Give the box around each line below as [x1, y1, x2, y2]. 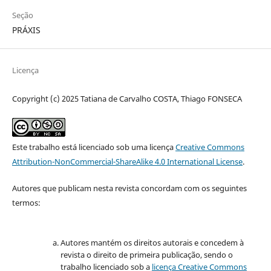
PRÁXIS [11, 24, 41, 36]
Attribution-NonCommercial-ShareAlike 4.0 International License [11, 155, 243, 167]
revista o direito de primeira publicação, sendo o [60, 249, 233, 260]
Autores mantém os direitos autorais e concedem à [60, 237, 244, 248]
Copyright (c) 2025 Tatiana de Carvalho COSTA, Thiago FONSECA [11, 93, 242, 104]
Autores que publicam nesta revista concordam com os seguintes [11, 182, 247, 194]
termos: [11, 197, 41, 208]
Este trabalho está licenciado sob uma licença [11, 141, 175, 152]
